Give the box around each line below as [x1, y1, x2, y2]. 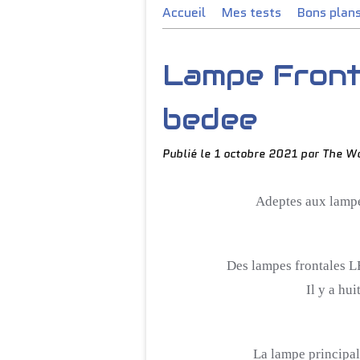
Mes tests [222, 3, 281, 22]
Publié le [162, 145, 214, 162]
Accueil [162, 3, 206, 22]
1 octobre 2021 [214, 145, 301, 162]
